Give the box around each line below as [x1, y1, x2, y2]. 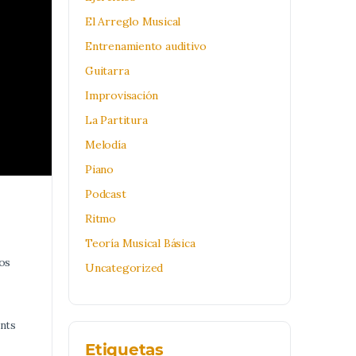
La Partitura [85, 113, 148, 127]
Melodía [85, 137, 126, 152]
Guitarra [85, 64, 130, 78]
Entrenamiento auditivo [85, 39, 207, 53]
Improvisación [85, 88, 159, 103]
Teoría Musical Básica [85, 236, 195, 250]
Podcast [85, 187, 126, 201]
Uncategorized [85, 261, 164, 275]
